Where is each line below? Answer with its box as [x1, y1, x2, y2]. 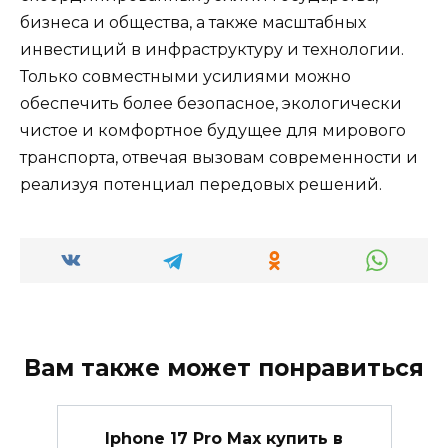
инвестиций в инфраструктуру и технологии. [20, 40, 404, 60]
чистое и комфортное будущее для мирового [20, 121, 406, 141]
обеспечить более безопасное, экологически [20, 94, 402, 114]
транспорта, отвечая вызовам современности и [20, 148, 418, 168]
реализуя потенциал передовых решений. [20, 175, 382, 195]
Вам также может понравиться [24, 354, 424, 383]
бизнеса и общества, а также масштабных [20, 13, 366, 33]
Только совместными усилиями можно [20, 67, 351, 87]
